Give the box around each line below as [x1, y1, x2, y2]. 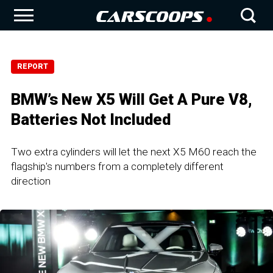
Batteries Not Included [11, 110, 171, 129]
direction [11, 175, 51, 187]
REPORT [17, 62, 48, 71]
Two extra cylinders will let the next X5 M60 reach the [11, 146, 257, 158]
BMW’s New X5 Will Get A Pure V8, [11, 90, 252, 108]
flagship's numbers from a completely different [11, 160, 224, 172]
